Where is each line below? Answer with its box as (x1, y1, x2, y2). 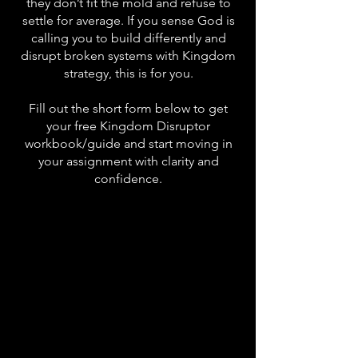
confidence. (94, 171, 162, 186)
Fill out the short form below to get (29, 101, 228, 116)
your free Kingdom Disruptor (46, 118, 210, 133)
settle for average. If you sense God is (22, 13, 235, 28)
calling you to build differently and (30, 30, 226, 46)
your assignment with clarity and (38, 153, 219, 169)
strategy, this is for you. (63, 66, 193, 81)
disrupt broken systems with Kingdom (21, 48, 236, 63)
